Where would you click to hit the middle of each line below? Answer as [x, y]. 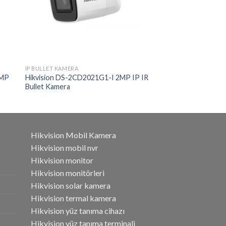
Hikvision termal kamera [73, 198]
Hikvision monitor [62, 160]
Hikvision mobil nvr [65, 147]
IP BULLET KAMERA [52, 68]
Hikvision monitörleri [68, 173]
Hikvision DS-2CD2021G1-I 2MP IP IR [87, 77]
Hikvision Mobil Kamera [73, 135]
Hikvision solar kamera [71, 185]
